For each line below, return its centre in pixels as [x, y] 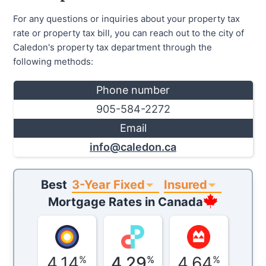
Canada [180, 202]
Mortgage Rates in [103, 202]
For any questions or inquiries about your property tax [127, 18]
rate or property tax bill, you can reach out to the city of [129, 33]
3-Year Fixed [108, 184]
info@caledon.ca [133, 147]
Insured [186, 184]
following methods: [53, 61]
